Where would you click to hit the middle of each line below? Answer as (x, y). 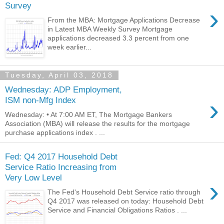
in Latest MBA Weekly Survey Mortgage (110, 29)
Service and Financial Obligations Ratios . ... (117, 210)
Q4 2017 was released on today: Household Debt (126, 201)
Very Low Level (33, 178)
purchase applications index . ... (55, 132)
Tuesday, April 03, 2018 (59, 75)
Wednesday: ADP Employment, (63, 90)
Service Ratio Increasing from (61, 167)
